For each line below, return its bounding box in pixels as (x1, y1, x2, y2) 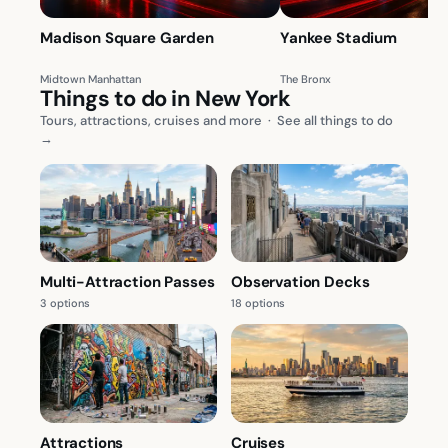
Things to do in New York (40, 83, 291, 113)
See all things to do (277, 111, 393, 129)
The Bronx (280, 71, 331, 86)
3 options (40, 296, 90, 311)
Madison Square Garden (40, 27, 214, 48)
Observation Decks (231, 272, 370, 293)
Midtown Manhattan (40, 71, 141, 86)
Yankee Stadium (280, 27, 397, 48)
